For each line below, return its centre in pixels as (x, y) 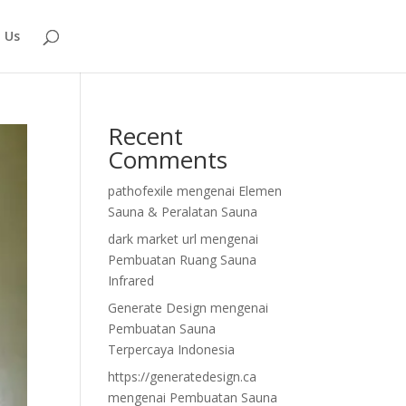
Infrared (131, 280)
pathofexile (141, 191)
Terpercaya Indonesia (172, 349)
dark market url (153, 239)
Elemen (261, 191)
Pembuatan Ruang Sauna (183, 260)
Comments (168, 159)
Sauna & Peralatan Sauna (183, 212)
